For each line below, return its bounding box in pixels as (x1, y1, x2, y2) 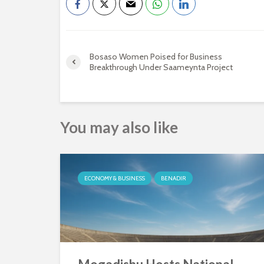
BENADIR (161, 174, 186, 182)
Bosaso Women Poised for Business (90, 51, 222, 62)
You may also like (60, 118, 178, 137)
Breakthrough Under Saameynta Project (90, 62, 233, 72)
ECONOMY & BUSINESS (84, 174, 145, 182)
